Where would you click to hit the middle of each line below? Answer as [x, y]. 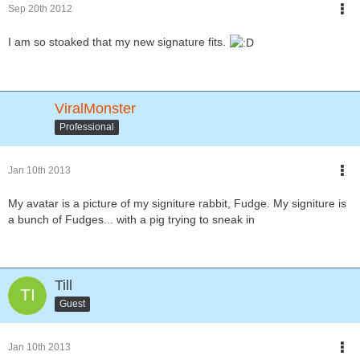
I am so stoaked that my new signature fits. [119, 41]
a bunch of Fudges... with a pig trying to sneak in [131, 220]
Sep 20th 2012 [40, 8]
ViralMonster [95, 109]
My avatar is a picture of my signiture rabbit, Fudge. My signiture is [177, 204]
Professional [87, 127]
